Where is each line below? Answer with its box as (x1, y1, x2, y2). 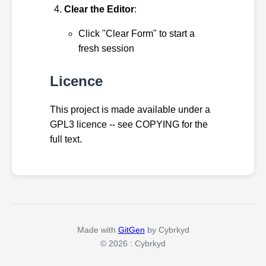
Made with (77, 224, 118, 235)
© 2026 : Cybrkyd (100, 238, 166, 248)
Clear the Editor (64, 4, 134, 14)
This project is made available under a (50, 104, 210, 115)
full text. (50, 134, 82, 144)
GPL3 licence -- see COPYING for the (50, 119, 208, 129)
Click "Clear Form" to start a (78, 28, 195, 39)
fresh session (78, 43, 134, 53)
